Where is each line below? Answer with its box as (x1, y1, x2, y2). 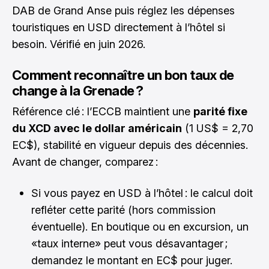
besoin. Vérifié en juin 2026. (12, 37, 145, 50)
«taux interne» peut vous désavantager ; (31, 237, 228, 250)
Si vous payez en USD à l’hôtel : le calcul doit (31, 186, 253, 199)
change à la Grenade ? (12, 82, 144, 98)
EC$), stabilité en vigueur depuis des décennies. (12, 138, 248, 151)
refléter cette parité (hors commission (31, 203, 216, 216)
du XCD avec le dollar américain (12, 121, 182, 134)
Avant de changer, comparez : (12, 155, 158, 168)
